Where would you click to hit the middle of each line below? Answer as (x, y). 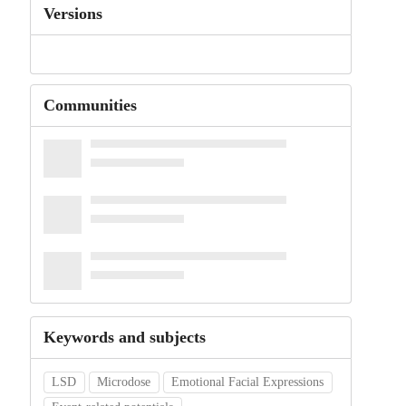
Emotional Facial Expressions (248, 382)
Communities (90, 106)
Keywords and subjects (124, 338)
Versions (72, 14)
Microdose (124, 382)
